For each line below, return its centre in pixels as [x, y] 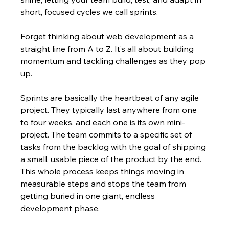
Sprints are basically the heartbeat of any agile [111, 98]
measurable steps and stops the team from [105, 184]
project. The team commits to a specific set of [107, 135]
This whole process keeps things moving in [104, 171]
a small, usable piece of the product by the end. [112, 159]
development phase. [60, 208]
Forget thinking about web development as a [108, 37]
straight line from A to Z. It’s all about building [108, 49]
